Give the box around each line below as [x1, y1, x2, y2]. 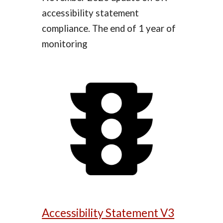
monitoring [42, 38, 88, 50]
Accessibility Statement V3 [42, 206, 175, 220]
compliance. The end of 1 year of [42, 23, 176, 34]
